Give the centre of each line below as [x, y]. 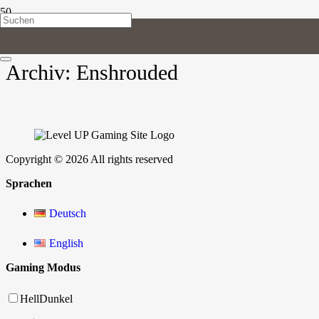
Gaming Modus [43, 267]
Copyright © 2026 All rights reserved [89, 159]
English [66, 243]
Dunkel [56, 298]
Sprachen [29, 183]
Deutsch [67, 213]
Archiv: [41, 72]
